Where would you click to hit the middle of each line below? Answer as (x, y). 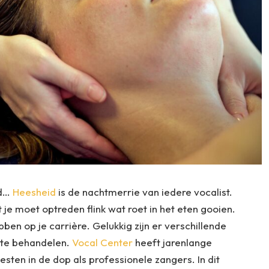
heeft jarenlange (172, 242)
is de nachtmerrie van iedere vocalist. (144, 192)
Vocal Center (102, 242)
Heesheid (34, 192)
